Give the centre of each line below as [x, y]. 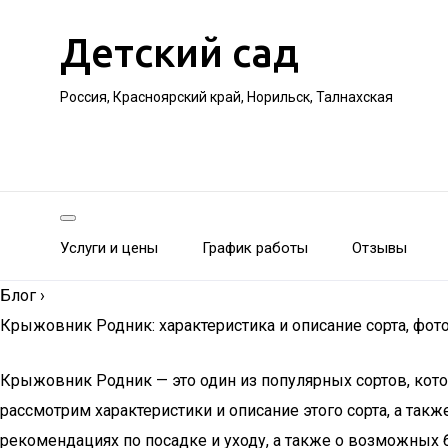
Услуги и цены [109, 248]
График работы [255, 248]
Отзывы [379, 248]
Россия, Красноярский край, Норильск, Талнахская [226, 97]
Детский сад [179, 52]
